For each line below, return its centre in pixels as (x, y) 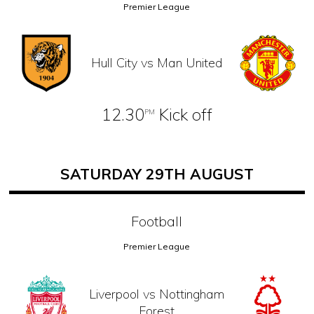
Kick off (183, 115)
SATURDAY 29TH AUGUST (157, 174)
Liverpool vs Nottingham (157, 294)
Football (157, 221)
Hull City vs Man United (157, 63)
